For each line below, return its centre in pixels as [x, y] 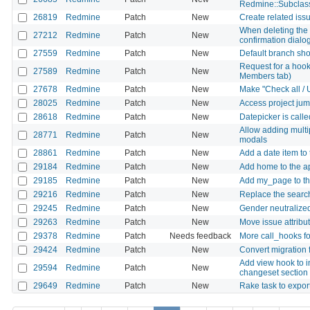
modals [253, 139]
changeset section [274, 272]
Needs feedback [200, 236]
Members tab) [265, 76]
